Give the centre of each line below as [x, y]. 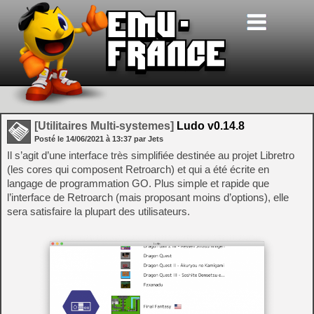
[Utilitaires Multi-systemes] [104, 126]
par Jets [149, 139]
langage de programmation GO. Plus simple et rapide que [138, 183]
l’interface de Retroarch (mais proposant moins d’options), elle [148, 197]
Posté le [50, 139]
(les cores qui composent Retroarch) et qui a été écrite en [138, 169]
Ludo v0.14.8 [209, 126]
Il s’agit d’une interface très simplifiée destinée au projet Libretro [151, 155]
